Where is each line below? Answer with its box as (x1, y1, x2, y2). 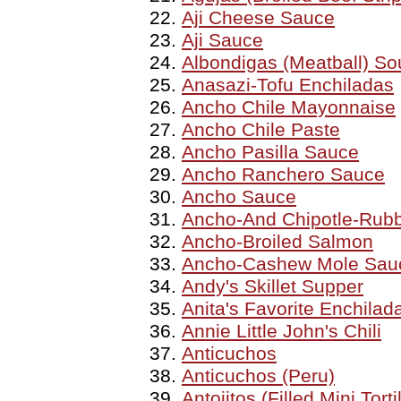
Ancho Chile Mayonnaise (182, 97, 396, 118)
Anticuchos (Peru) (182, 365, 335, 387)
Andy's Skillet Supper (182, 276, 363, 297)
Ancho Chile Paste (182, 119, 340, 141)
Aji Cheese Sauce (182, 7, 335, 29)
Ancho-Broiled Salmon (182, 231, 373, 252)
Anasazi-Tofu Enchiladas (182, 74, 394, 96)
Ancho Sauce (182, 186, 296, 208)
